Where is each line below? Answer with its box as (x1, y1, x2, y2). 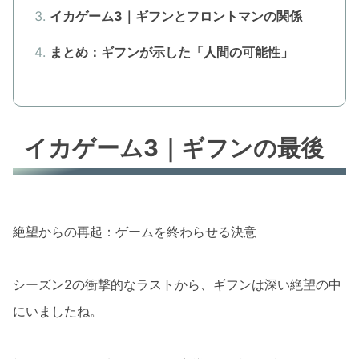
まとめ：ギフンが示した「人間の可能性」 (49, 44, 293, 61)
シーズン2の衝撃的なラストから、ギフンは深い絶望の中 (13, 276, 341, 293)
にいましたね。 (13, 303, 103, 320)
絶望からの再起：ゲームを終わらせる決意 (13, 223, 256, 240)
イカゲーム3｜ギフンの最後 (24, 133, 325, 162)
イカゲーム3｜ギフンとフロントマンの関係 (49, 7, 302, 24)
